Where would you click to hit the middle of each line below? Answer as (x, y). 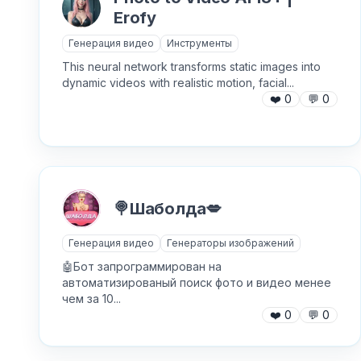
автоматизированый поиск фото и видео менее (197, 282)
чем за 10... (91, 299)
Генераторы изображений (230, 243)
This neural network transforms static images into (191, 66)
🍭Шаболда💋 (168, 208)
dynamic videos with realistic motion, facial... (178, 83)
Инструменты (199, 43)
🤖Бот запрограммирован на (142, 266)
